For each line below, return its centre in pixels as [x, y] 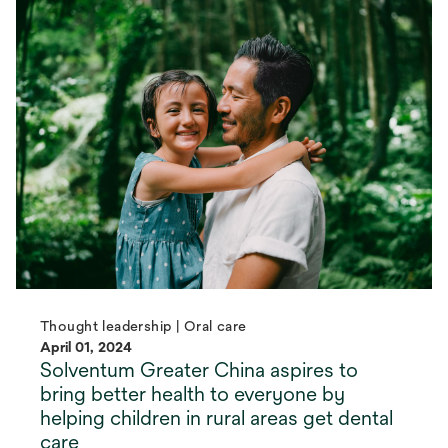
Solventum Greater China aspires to [199, 370]
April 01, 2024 [86, 347]
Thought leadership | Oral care [143, 326]
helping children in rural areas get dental [216, 418]
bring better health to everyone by [192, 394]
